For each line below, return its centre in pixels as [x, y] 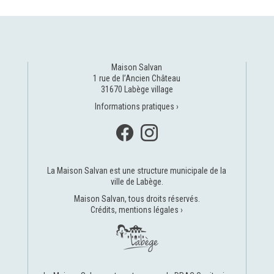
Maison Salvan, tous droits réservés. [137, 199]
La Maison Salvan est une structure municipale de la [137, 171]
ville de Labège [136, 182]
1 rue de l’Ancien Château [137, 79]
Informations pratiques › [137, 107]
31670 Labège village [137, 90]
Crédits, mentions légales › [137, 210]
